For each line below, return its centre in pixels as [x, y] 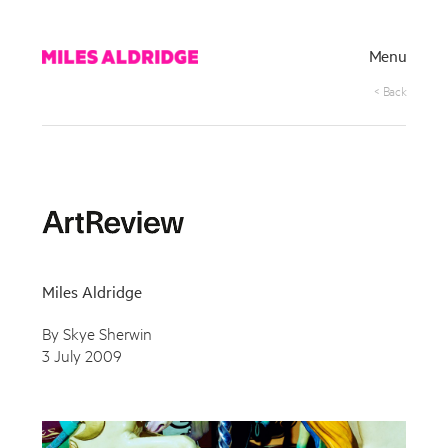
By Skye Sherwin [97, 332]
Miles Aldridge [92, 290]
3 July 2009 [81, 354]
